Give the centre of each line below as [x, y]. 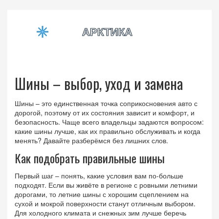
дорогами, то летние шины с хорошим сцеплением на [102, 194]
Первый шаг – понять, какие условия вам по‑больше [99, 175]
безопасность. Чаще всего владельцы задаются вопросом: [109, 122]
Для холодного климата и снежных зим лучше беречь [100, 213]
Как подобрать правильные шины [90, 158]
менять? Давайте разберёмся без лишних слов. [91, 140]
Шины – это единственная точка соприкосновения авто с [106, 103]
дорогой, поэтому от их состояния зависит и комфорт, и [105, 112]
